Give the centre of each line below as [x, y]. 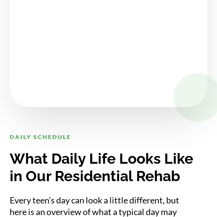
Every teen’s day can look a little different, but [94, 200]
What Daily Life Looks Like [101, 158]
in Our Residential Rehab [95, 176]
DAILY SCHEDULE [40, 137]
